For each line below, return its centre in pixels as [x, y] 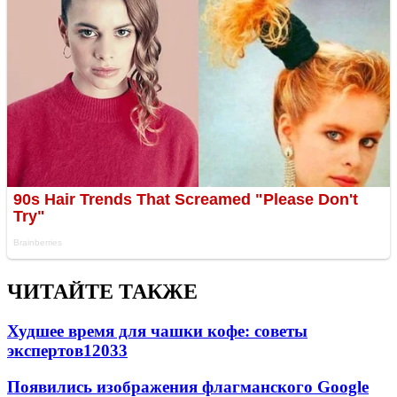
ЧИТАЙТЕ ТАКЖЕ [102, 292]
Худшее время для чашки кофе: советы [157, 331]
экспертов [45, 351]
